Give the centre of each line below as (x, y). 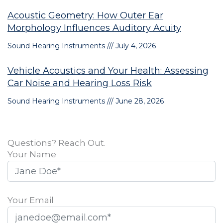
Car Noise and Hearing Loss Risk (80, 83)
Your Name (32, 154)
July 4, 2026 (135, 46)
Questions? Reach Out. (56, 143)
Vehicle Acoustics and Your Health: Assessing (108, 70)
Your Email (31, 200)
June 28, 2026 (139, 101)
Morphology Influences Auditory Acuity (94, 28)
